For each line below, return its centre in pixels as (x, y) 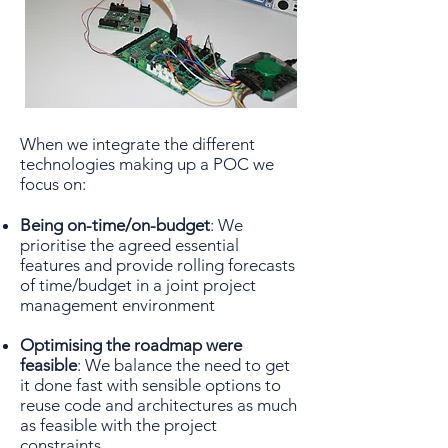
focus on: (53, 184)
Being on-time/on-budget (115, 225)
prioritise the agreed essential (129, 245)
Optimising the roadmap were (131, 345)
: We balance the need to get (183, 365)
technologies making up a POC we (147, 164)
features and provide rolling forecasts (157, 265)
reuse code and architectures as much (158, 405)
